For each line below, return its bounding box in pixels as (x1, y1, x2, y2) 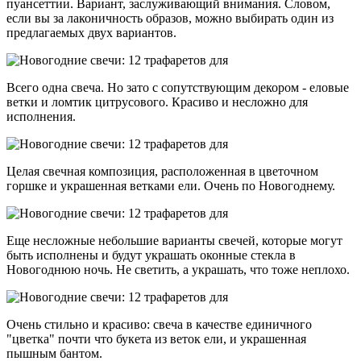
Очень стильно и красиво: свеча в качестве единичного (6, 317, 312, 331)
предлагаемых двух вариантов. (6, 25, 176, 39)
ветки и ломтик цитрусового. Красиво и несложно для (6, 94, 308, 109)
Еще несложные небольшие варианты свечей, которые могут (6, 233, 342, 247)
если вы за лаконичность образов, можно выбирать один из (6, 10, 334, 25)
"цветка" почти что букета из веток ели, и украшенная (6, 331, 306, 346)
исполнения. (6, 109, 76, 123)
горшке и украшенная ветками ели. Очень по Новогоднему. (6, 178, 335, 193)
